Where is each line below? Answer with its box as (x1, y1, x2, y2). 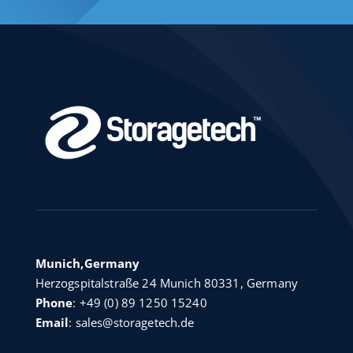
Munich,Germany (35, 255, 140, 272)
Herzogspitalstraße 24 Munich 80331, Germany (35, 275, 298, 292)
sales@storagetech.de (75, 314, 195, 331)
